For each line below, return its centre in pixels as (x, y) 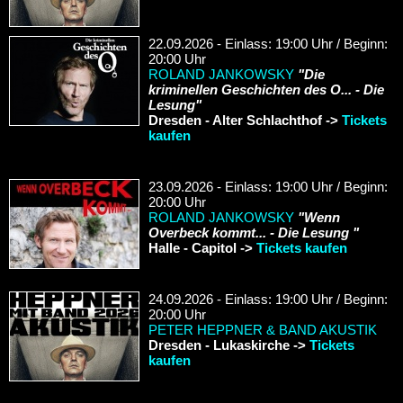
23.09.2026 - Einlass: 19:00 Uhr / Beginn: (268, 186)
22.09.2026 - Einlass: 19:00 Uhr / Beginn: (268, 43)
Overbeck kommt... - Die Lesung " (254, 232)
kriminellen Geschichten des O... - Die (266, 89)
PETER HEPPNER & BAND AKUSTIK (263, 329)
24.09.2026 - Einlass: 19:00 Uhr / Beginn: (268, 299)
